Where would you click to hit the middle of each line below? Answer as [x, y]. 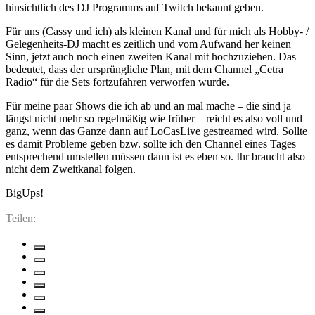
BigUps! [25, 193]
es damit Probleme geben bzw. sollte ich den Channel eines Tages [151, 143]
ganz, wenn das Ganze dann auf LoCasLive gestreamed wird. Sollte [156, 131]
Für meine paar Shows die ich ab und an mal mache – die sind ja [148, 105]
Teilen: [21, 218]
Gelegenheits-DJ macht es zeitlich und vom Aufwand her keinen [148, 44]
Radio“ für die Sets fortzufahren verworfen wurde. [117, 82]
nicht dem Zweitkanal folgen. [71, 169]
